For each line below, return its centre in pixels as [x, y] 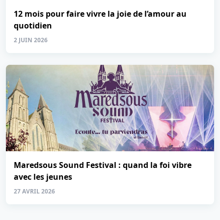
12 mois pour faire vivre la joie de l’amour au [100, 14]
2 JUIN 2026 [31, 40]
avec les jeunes [43, 177]
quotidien [33, 26]
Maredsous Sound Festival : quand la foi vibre [103, 165]
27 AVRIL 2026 [34, 191]
